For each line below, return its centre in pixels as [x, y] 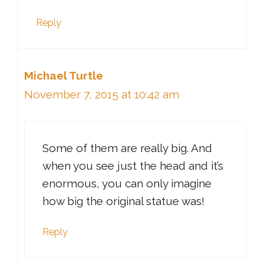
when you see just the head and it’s [133, 166]
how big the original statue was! [123, 201]
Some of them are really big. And [127, 148]
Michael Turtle [64, 75]
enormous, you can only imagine [127, 184]
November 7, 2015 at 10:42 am [102, 94]
